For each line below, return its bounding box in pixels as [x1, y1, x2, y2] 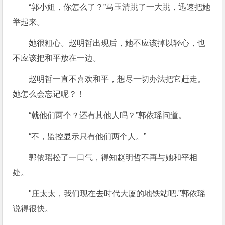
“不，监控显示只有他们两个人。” [29, 132, 147, 141]
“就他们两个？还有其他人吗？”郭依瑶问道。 [29, 110, 187, 120]
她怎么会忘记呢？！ [13, 89, 85, 98]
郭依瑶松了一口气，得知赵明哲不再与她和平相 [29, 153, 198, 162]
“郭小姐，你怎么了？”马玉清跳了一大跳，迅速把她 [29, 2, 211, 11]
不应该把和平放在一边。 [13, 53, 101, 62]
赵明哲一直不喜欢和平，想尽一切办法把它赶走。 [29, 74, 206, 83]
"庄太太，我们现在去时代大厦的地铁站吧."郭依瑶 [29, 189, 206, 198]
